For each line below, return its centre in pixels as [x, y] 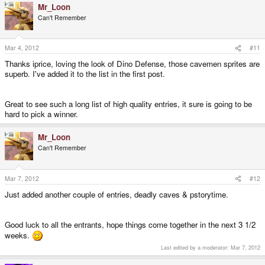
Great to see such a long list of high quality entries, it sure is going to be [128, 104]
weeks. [18, 235]
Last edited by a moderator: [196, 247]
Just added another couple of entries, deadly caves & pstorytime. [117, 194]
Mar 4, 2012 [22, 48]
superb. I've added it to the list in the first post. [85, 74]
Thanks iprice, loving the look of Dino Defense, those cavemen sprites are [132, 64]
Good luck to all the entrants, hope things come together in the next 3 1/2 [130, 224]
